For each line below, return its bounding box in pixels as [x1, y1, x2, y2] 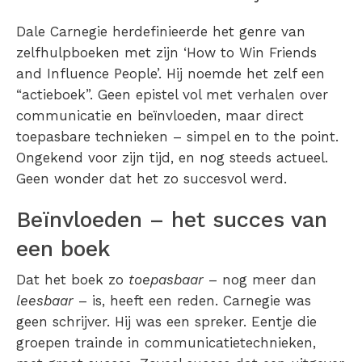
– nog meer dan [204, 271, 317, 288]
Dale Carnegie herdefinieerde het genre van [16, 23, 305, 40]
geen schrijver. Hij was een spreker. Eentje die [16, 314, 317, 330]
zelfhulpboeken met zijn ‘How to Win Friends [16, 44, 317, 61]
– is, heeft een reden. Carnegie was [74, 293, 311, 309]
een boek [16, 236, 111, 263]
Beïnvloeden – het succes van [16, 207, 327, 234]
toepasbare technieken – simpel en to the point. [16, 128, 339, 145]
